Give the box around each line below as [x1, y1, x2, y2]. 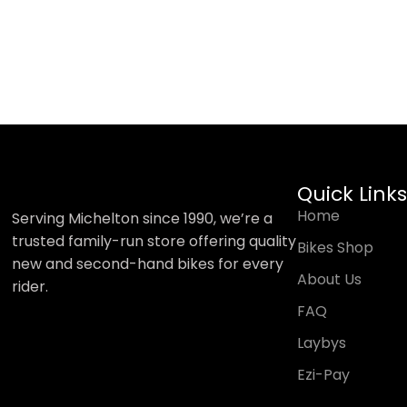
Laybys [296, 332, 346, 353]
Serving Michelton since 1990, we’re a [12, 207, 273, 229]
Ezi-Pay [296, 363, 350, 385]
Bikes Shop [296, 236, 373, 258]
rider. [12, 275, 49, 297]
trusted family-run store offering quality [12, 230, 297, 252]
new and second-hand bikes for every [12, 253, 284, 274]
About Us [296, 268, 362, 290]
